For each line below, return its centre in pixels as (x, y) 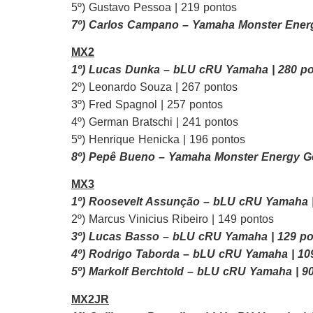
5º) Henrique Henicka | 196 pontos (158, 140)
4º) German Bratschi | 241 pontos (155, 122)
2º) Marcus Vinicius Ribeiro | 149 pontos (173, 219)
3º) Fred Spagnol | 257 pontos (147, 105)
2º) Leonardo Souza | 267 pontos (154, 87)
